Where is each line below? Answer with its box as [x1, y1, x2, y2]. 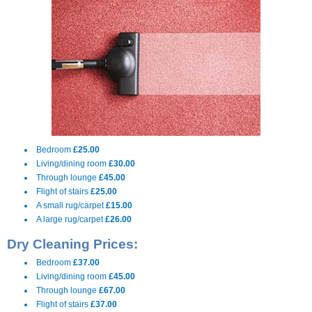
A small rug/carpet [36, 201, 106, 210]
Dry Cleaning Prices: [7, 237, 138, 251]
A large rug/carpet [36, 214, 105, 224]
